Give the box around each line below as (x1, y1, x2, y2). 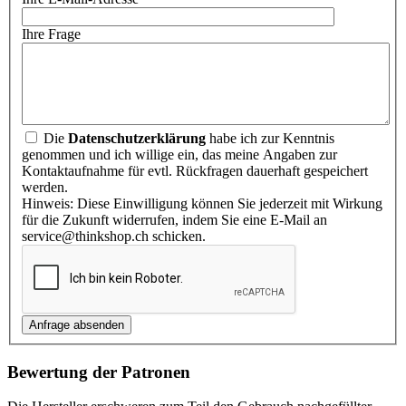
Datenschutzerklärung (68, 130, 206, 146)
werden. (22, 179, 72, 195)
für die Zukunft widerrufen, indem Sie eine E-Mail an (22, 211, 327, 227)
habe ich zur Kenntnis (206, 130, 334, 146)
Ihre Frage (22, 25, 81, 42)
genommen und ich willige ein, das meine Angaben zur (22, 146, 337, 162)
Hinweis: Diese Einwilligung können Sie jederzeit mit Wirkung (22, 195, 382, 211)
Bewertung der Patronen (7, 362, 190, 382)
